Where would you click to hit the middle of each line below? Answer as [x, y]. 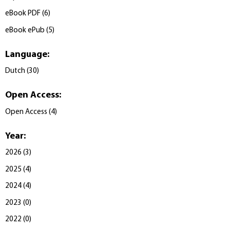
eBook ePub [25, 30]
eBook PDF [23, 14]
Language [26, 54]
